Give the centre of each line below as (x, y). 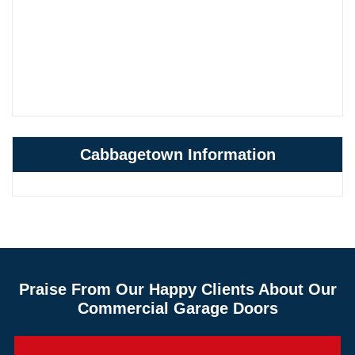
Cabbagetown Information (177, 154)
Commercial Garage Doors (177, 308)
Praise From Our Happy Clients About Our (177, 289)
